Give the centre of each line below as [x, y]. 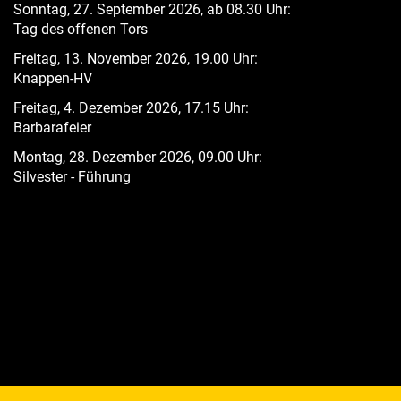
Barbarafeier [52, 128]
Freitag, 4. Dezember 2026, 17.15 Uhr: [131, 108]
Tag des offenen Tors [81, 29]
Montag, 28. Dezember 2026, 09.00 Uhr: [138, 157]
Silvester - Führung [74, 177]
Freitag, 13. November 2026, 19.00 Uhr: [136, 59]
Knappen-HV [53, 78]
